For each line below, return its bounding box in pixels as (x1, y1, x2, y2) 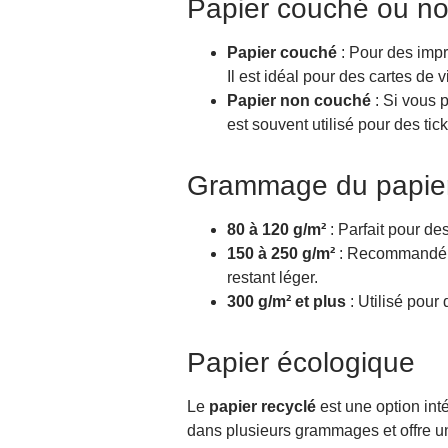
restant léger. (227, 269, 318, 287)
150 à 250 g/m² (227, 245, 335, 263)
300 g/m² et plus (227, 293, 346, 311)
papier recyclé (209, 398, 316, 416)
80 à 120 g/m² (227, 221, 326, 239)
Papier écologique (187, 347, 415, 379)
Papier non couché (227, 92, 371, 110)
